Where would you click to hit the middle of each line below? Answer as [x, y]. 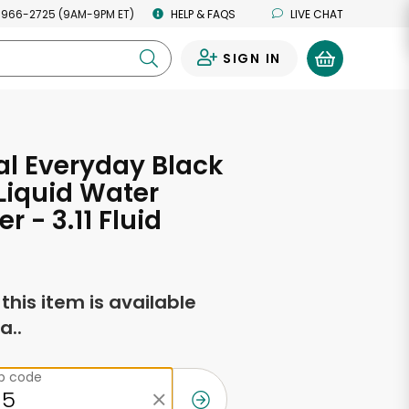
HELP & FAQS [203, 14]
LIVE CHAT [317, 14]
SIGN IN [252, 58]
